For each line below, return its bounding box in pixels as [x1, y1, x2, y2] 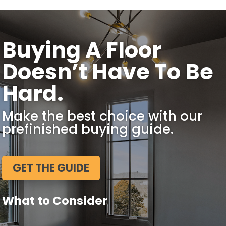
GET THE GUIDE [13, 160, 90, 176]
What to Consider [2, 192, 108, 209]
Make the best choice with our [2, 107, 203, 126]
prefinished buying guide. [2, 120, 174, 139]
